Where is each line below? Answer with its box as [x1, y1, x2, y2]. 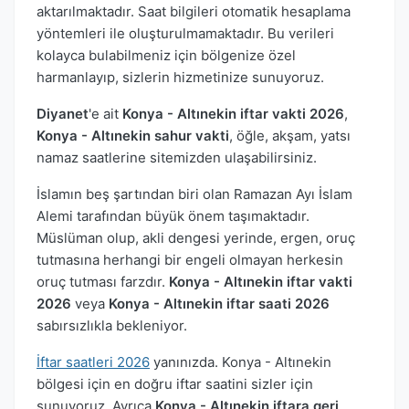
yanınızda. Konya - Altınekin [150, 352, 331, 371]
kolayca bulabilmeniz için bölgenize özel [37, 46, 296, 64]
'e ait [89, 104, 122, 122]
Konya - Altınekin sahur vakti [37, 126, 229, 144]
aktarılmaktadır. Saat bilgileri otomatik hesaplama [37, 2, 351, 20]
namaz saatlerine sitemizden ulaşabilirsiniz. [37, 148, 317, 166]
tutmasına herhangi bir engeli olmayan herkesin [37, 250, 343, 268]
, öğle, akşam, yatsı [229, 126, 351, 144]
